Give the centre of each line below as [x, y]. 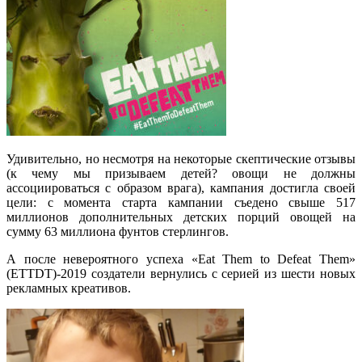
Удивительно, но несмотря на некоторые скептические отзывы [181, 158]
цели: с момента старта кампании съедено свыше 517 [181, 202]
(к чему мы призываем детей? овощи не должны [181, 173]
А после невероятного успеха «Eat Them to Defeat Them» [181, 259]
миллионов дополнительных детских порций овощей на [181, 217]
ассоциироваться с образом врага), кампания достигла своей [181, 187]
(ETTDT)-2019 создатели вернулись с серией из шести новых [181, 273]
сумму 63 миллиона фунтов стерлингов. [118, 231]
